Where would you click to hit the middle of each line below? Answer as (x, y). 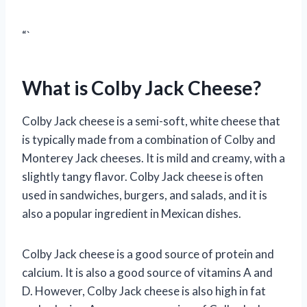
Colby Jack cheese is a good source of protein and (148, 254)
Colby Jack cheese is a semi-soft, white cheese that (151, 121)
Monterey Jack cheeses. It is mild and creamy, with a (153, 158)
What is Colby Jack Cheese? (142, 87)
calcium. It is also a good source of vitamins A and (147, 272)
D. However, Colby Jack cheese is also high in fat (144, 291)
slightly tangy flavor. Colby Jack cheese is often (143, 176)
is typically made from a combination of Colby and (149, 139)
